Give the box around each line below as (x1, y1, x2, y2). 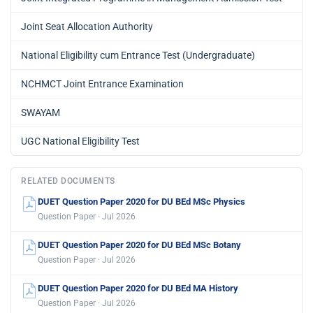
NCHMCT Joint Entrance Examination (21, 78, 184, 89)
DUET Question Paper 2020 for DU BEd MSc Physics (38, 196, 245, 207)
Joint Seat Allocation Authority (21, 20, 153, 32)
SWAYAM (21, 106, 60, 118)
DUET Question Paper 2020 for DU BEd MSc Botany (38, 239, 241, 250)
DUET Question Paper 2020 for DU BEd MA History (38, 282, 238, 293)
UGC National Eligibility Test (21, 135, 140, 147)
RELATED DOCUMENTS (21, 175, 115, 186)
